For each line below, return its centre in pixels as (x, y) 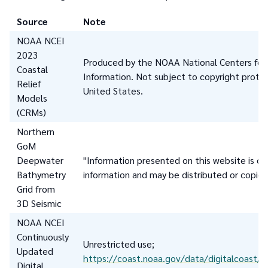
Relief (29, 84)
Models (32, 98)
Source (32, 22)
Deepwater (40, 160)
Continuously (43, 237)
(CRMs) (31, 112)
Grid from (36, 189)
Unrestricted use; (119, 244)
